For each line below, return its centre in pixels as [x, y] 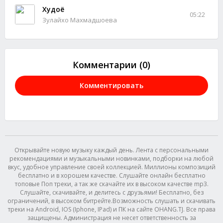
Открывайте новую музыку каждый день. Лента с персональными [111, 150]
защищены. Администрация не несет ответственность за [111, 218]
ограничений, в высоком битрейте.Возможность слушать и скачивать [111, 201]
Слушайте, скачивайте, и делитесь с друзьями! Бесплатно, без [111, 192]
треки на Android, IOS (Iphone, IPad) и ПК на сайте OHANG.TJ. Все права [111, 209]
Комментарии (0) [111, 65]
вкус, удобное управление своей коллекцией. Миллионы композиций [111, 167]
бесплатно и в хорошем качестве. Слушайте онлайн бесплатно [111, 175]
